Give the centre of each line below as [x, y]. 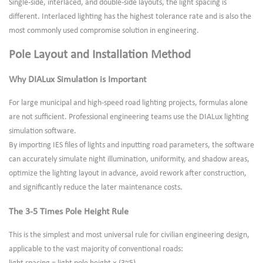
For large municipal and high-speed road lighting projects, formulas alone [128, 103]
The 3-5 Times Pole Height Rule [69, 212]
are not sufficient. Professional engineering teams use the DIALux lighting [129, 117]
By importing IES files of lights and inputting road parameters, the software [131, 146]
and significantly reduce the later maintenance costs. [96, 188]
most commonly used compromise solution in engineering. [104, 31]
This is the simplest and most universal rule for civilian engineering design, [129, 235]
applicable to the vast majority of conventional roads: [96, 249]
